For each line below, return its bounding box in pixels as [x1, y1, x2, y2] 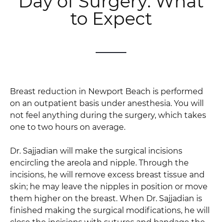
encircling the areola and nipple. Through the [10, 158, 189, 167]
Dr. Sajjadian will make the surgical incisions [10, 146, 182, 156]
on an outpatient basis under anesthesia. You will [10, 98, 204, 108]
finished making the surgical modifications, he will [10, 205, 210, 215]
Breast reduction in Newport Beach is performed [10, 86, 203, 96]
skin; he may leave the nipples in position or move [10, 181, 208, 191]
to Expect [70, 8, 152, 30]
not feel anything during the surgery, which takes [10, 110, 206, 120]
